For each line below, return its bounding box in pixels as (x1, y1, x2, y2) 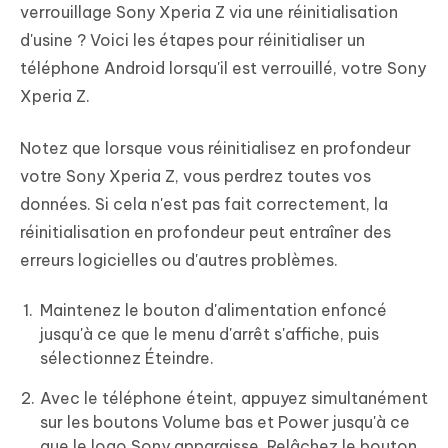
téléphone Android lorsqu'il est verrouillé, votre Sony (20, 57, 426, 78)
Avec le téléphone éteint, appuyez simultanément (40, 387, 428, 408)
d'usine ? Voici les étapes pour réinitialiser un (20, 29, 365, 50)
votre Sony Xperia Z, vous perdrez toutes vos (20, 165, 371, 186)
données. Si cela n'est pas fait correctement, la (20, 193, 388, 214)
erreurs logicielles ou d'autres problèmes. (20, 249, 338, 270)
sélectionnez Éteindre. (40, 347, 214, 368)
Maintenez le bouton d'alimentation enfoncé (40, 299, 387, 320)
